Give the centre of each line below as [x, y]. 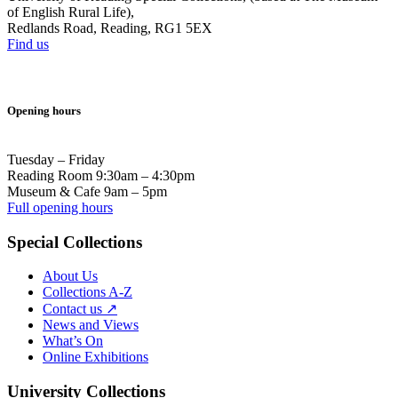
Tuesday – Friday [58, 159]
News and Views [91, 325]
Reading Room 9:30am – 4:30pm [103, 175]
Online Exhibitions [96, 357]
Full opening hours [60, 207]
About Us [70, 276]
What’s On [73, 341]
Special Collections [75, 242]
